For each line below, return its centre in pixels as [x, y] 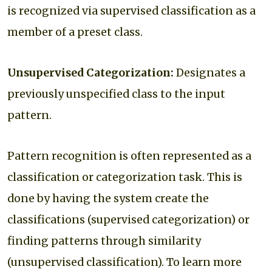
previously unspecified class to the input [116, 94]
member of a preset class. [76, 32]
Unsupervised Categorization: [92, 73]
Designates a [211, 73]
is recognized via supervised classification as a [131, 11]
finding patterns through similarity [104, 241]
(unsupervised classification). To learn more [124, 262]
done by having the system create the [108, 198]
